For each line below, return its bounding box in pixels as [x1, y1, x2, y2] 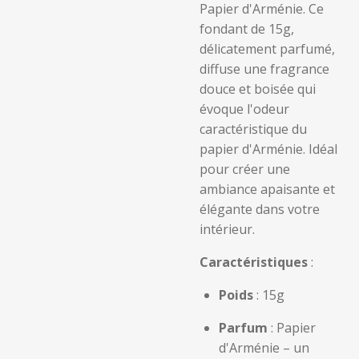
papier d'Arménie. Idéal [200, 140, 337, 158]
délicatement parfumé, [200, 40, 335, 58]
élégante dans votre [200, 200, 320, 218]
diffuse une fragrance [200, 60, 329, 78]
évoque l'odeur [200, 100, 289, 118]
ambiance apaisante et [200, 180, 335, 198]
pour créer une [200, 160, 290, 178]
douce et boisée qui [200, 80, 316, 98]
